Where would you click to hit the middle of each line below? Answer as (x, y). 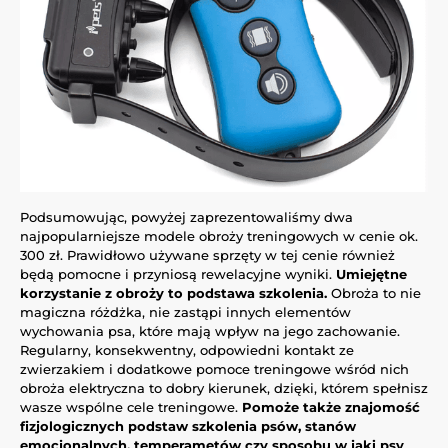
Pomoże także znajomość (331, 406)
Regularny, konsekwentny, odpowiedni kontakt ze (187, 349)
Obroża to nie (374, 292)
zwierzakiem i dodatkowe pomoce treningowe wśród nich (214, 368)
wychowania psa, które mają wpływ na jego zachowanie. (210, 330)
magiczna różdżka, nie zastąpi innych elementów (185, 311)
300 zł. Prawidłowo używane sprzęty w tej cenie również (207, 254)
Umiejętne (371, 273)
